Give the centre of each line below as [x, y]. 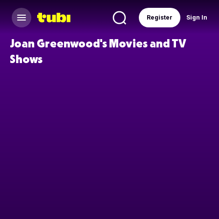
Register [160, 17]
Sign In [197, 17]
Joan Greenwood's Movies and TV [98, 43]
